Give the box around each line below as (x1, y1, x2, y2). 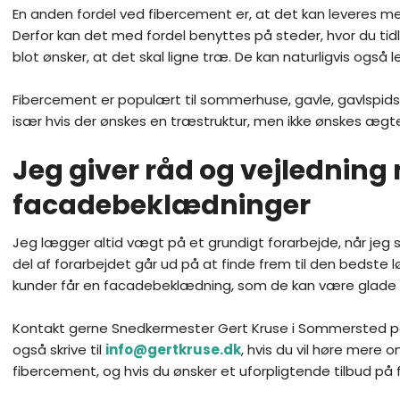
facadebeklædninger (12, 187, 311, 224)
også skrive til (12, 340, 105, 359)
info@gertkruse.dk (104, 340, 241, 359)
